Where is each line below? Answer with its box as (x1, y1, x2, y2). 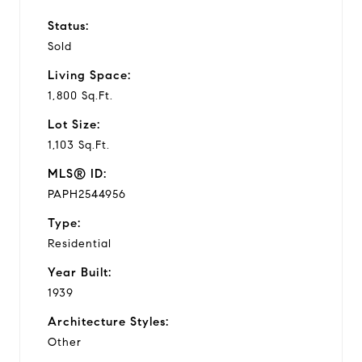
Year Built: (48, 264, 112, 280)
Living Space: (48, 67, 131, 82)
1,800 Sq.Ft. (48, 88, 113, 103)
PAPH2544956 (48, 187, 126, 201)
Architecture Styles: (48, 314, 169, 329)
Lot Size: (48, 116, 100, 132)
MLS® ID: (48, 166, 107, 181)
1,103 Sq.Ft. (48, 137, 110, 152)
